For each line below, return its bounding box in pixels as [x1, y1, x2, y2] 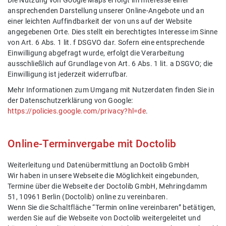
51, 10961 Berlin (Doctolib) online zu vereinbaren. [8, 193, 168, 202]
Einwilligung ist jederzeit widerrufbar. [8, 70, 128, 79]
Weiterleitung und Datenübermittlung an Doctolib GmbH [8, 161, 190, 170]
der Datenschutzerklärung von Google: [8, 96, 133, 105]
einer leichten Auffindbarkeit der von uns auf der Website [8, 17, 192, 26]
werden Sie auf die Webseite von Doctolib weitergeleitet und [8, 214, 201, 223]
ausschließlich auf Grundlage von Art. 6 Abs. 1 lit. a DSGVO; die [8, 60, 213, 69]
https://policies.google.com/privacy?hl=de [8, 107, 146, 116]
